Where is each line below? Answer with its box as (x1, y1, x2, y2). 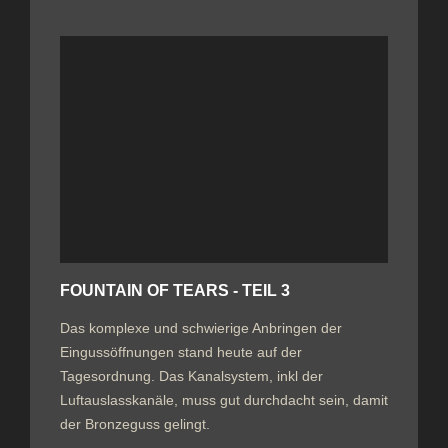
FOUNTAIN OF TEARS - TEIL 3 (60, 281, 290, 299)
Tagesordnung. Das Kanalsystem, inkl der (60, 367, 323, 384)
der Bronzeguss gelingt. (60, 415, 210, 432)
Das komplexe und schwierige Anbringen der (60, 319, 342, 336)
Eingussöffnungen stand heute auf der (60, 343, 302, 360)
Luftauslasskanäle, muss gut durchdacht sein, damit (60, 391, 388, 408)
